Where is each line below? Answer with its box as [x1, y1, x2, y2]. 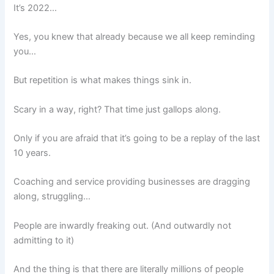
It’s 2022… [13, 2, 57, 13]
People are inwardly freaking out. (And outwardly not [13, 220, 232, 231]
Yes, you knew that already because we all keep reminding [13, 31, 256, 42]
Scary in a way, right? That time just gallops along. [13, 103, 221, 115]
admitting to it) [13, 234, 75, 246]
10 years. [13, 147, 51, 158]
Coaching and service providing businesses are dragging [13, 176, 251, 188]
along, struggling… [13, 191, 91, 202]
